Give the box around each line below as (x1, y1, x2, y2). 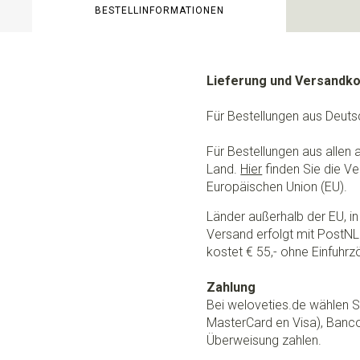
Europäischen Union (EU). (207, 179, 348, 194)
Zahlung (207, 280, 256, 295)
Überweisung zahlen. (207, 333, 322, 348)
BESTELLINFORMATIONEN (94, 5, 224, 16)
